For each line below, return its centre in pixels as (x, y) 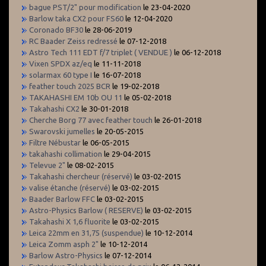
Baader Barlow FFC (62, 199)
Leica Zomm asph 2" (64, 244)
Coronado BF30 (56, 29)
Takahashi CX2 (54, 108)
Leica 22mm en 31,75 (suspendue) (86, 232)
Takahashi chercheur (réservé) (81, 176)
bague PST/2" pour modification (86, 7)
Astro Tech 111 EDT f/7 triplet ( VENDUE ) (101, 52)
